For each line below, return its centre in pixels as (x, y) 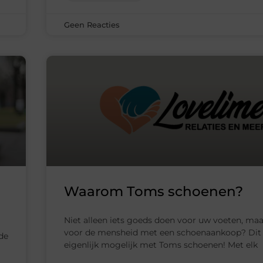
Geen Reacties (92, 25)
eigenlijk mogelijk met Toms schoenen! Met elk (161, 245)
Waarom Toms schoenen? (154, 192)
